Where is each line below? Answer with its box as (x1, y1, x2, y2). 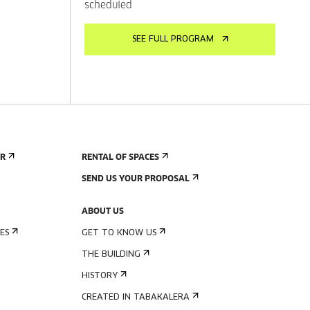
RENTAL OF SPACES (82, 154, 159, 162)
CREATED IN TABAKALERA (82, 293, 190, 302)
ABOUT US (82, 208, 124, 216)
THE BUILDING (82, 250, 140, 259)
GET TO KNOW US (82, 229, 156, 237)
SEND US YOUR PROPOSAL (82, 175, 190, 183)
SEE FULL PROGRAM (131, 35, 214, 44)
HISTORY (82, 272, 118, 280)
